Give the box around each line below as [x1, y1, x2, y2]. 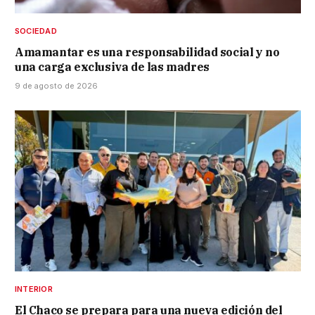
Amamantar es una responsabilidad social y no [15, 45, 280, 60]
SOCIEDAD [15, 26, 57, 37]
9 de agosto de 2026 [15, 81, 98, 91]
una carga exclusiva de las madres [15, 60, 210, 75]
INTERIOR [15, 284, 53, 295]
